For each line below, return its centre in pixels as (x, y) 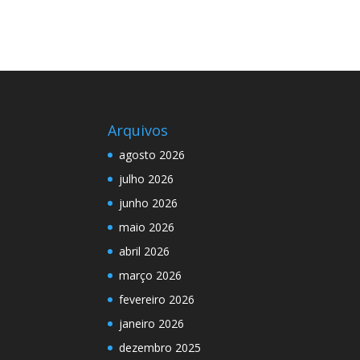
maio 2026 (147, 227)
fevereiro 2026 (157, 299)
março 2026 (151, 275)
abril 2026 (145, 251)
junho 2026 (149, 202)
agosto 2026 (152, 154)
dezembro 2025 (160, 347)
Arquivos (138, 130)
